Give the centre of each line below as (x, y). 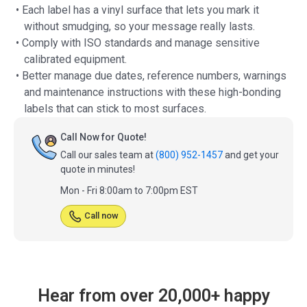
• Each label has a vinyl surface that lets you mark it (137, 10)
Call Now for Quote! (103, 137)
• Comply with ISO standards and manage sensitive (138, 43)
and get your (251, 155)
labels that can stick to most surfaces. (115, 109)
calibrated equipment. (75, 60)
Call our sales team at (108, 155)
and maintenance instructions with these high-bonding (152, 93)
